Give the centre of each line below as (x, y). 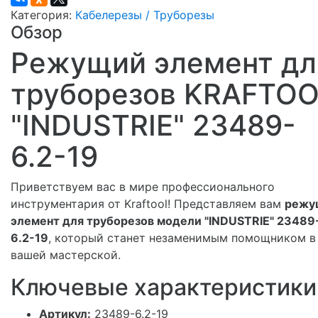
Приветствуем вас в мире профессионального (143, 186)
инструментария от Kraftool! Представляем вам (148, 203)
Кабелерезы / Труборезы (145, 15)
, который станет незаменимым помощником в (182, 237)
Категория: (43, 15)
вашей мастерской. (66, 254)
